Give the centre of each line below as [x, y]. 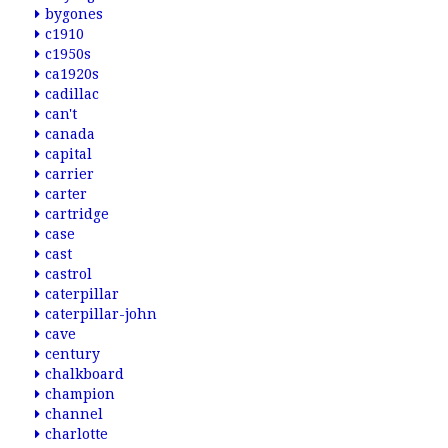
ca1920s [72, 74]
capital [68, 154]
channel [74, 414]
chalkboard [84, 374]
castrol [68, 274]
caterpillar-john [101, 314]
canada [70, 134]
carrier [69, 174]
